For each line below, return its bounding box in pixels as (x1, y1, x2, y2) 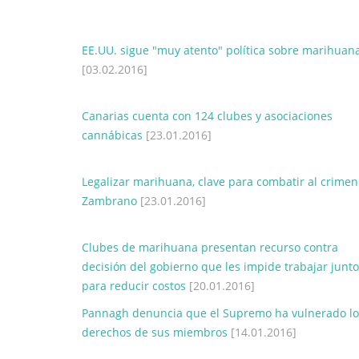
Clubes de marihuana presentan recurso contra (82, 240, 338, 255)
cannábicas (82, 127, 143, 143)
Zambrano (82, 193, 137, 208)
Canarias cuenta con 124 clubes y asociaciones (82, 108, 333, 123)
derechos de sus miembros (82, 325, 228, 340)
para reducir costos (82, 278, 186, 293)
